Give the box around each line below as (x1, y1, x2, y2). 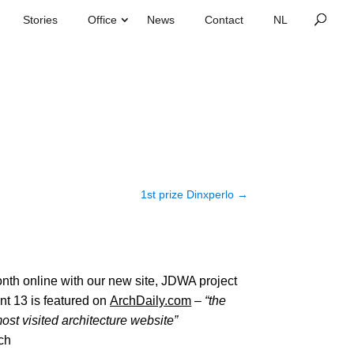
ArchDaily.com (110, 293, 192, 307)
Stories (23, 13, 58, 26)
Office (88, 13, 117, 26)
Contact (205, 13, 243, 26)
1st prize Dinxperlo (140, 187, 234, 201)
